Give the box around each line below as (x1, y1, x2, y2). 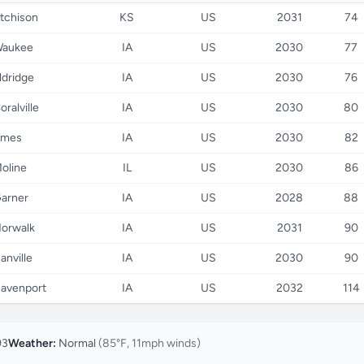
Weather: (8, 336, 56, 350)
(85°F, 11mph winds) (98, 336, 201, 350)
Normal (58, 336, 96, 350)
